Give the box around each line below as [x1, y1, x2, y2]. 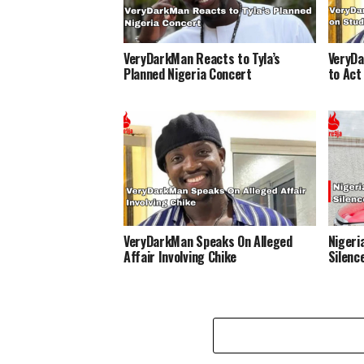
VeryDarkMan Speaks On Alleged [123, 231, 292, 251]
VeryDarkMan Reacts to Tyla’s [123, 48, 281, 68]
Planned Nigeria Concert [123, 63, 252, 84]
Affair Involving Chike [123, 246, 236, 266]
